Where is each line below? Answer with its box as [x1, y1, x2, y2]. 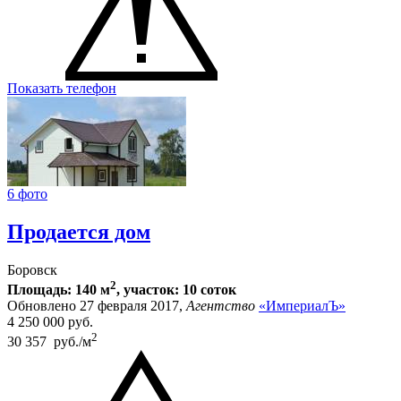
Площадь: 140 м [7, 281, 110, 297]
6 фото [7, 185, 47, 201]
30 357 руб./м [7, 334, 91, 350]
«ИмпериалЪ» [259, 297, 346, 313]
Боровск [7, 261, 57, 277]
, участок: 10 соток [116, 281, 236, 297]
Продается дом [7, 219, 150, 243]
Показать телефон [7, 80, 116, 96]
